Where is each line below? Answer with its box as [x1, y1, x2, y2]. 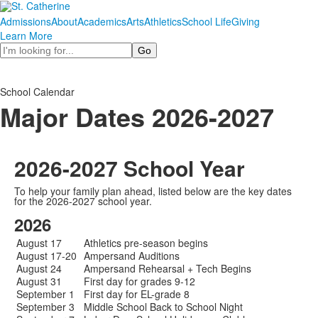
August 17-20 [16, 248, 77, 263]
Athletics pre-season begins [84, 236, 208, 250]
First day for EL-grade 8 [84, 287, 190, 301]
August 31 [16, 274, 62, 288]
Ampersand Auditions [84, 248, 180, 263]
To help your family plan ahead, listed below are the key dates [14, 184, 292, 198]
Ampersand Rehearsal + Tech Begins [84, 261, 251, 275]
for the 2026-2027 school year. [14, 194, 152, 208]
